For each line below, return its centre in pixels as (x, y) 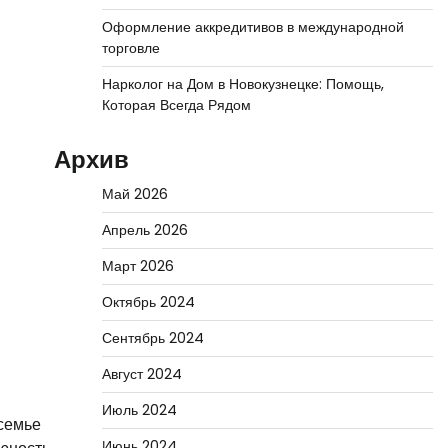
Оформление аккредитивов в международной (252, 27)
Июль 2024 (139, 410)
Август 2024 (141, 374)
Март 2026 (137, 266)
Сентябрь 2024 (152, 338)
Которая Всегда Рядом (176, 105)
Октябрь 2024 (148, 302)
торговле (130, 48)
